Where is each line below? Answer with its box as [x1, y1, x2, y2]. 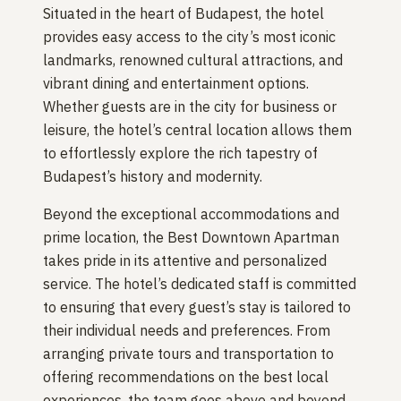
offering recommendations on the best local [43, 367, 328, 386]
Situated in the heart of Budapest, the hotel [43, 4, 324, 22]
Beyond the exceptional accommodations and [43, 204, 339, 223]
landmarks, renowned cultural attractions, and [43, 50, 343, 69]
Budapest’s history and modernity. [43, 166, 262, 185]
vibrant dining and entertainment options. [43, 73, 309, 92]
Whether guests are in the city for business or [43, 97, 337, 115]
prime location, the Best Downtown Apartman [43, 227, 339, 246]
